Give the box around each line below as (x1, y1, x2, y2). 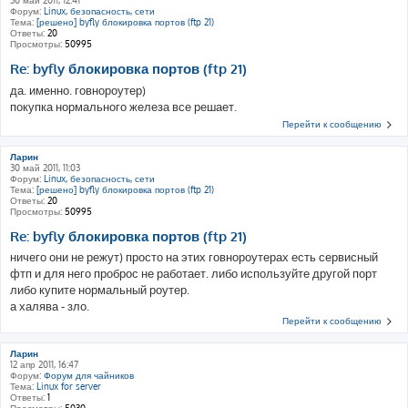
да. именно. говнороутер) (10, 82, 146, 97)
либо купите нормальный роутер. (10, 282, 189, 298)
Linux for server (36, 381, 101, 393)
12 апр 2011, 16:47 (10, 359, 78, 371)
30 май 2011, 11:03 (10, 161, 80, 173)
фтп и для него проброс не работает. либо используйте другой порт (10, 266, 377, 281)
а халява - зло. (10, 299, 89, 314)
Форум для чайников (44, 370, 134, 382)
